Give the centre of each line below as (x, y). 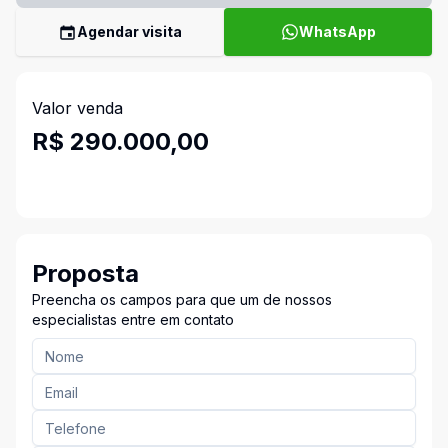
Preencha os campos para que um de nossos (182, 299)
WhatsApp (337, 31)
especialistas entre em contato (133, 319)
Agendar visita (129, 31)
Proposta (85, 273)
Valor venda (77, 108)
